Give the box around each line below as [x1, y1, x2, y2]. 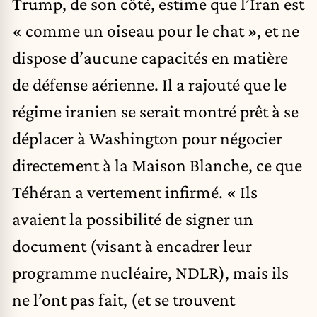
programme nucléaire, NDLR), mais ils [12, 262, 289, 282]
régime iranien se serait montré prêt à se [12, 100, 299, 121]
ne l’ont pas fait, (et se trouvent [12, 289, 235, 309]
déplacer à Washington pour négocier [12, 127, 282, 148]
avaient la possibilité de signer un [12, 208, 253, 229]
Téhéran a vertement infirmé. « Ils [12, 181, 258, 202]
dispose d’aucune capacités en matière [12, 47, 288, 67]
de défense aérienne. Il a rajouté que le [12, 74, 287, 94]
